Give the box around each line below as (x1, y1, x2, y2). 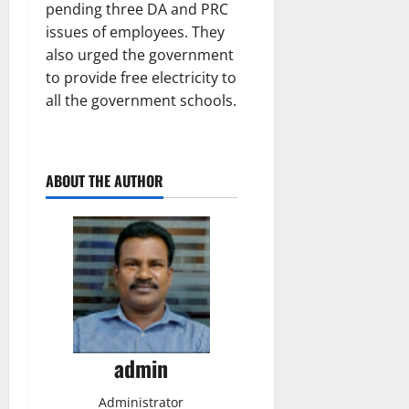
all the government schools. (46, 89, 236, 110)
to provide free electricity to (46, 67, 236, 88)
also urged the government (46, 44, 234, 65)
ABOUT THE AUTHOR (46, 169, 163, 192)
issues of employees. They (46, 21, 225, 42)
